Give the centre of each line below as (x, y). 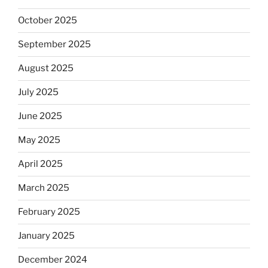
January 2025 (46, 236)
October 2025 (48, 21)
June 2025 (40, 116)
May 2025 (39, 140)
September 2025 (54, 45)
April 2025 (40, 164)
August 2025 (46, 68)
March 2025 (44, 188)
